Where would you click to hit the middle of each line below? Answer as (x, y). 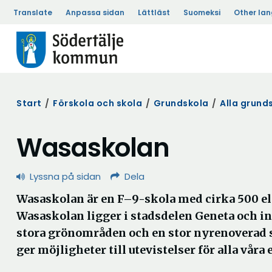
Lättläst (154, 12)
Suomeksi (202, 12)
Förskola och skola (97, 103)
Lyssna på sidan (65, 176)
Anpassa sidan (95, 12)
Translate (33, 12)
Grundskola (181, 103)
